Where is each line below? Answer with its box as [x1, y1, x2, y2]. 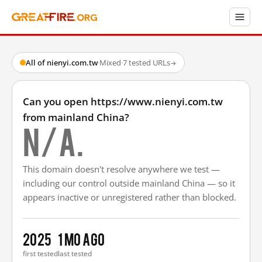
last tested [58, 249, 92, 258]
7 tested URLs [123, 57, 170, 68]
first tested [23, 249, 58, 258]
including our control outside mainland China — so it [23, 177, 235, 189]
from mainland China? [23, 111, 129, 124]
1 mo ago [58, 230, 105, 247]
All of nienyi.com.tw [26, 57, 98, 68]
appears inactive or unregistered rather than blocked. [23, 191, 236, 203]
